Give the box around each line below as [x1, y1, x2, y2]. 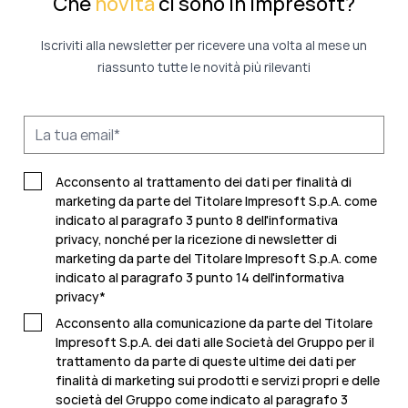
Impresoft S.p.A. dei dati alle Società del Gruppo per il [56, 333, 374, 352]
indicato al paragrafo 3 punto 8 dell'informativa [56, 211, 338, 229]
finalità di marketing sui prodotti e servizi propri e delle [56, 372, 380, 390]
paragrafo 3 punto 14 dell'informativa [121, 269, 344, 287]
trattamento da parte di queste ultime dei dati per [56, 352, 356, 371]
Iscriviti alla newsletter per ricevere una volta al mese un [41, 36, 367, 55]
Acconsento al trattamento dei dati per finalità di [56, 173, 352, 191]
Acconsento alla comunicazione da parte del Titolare [56, 314, 372, 332]
